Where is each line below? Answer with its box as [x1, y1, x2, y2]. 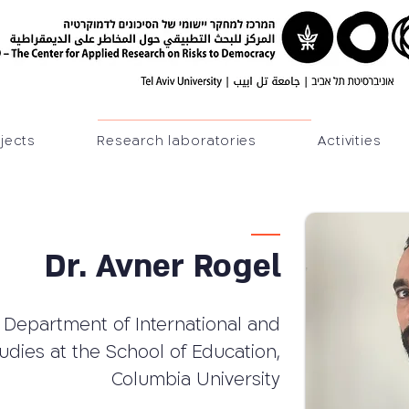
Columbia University [111, 368, 280, 392]
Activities [318, 132, 382, 150]
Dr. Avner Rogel [45, 245, 281, 288]
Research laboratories [97, 132, 257, 150]
